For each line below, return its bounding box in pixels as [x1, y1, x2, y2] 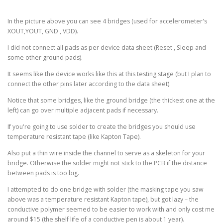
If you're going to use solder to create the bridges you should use [7, 122, 196, 131]
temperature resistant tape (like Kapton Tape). [7, 132, 141, 141]
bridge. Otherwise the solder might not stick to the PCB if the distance [7, 159, 207, 168]
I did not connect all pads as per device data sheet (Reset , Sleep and [7, 43, 206, 52]
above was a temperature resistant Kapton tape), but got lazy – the [7, 195, 199, 204]
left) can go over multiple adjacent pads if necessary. [7, 106, 158, 114]
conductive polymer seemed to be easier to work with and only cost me [7, 205, 215, 214]
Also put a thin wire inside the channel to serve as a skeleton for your [7, 149, 205, 158]
